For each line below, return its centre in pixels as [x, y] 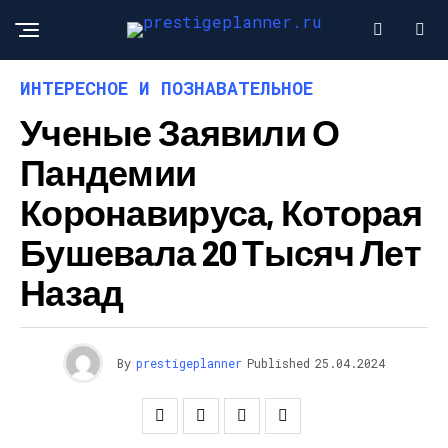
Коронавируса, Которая [221, 211]
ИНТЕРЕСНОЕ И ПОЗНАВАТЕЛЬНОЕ [166, 88]
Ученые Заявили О [180, 131]
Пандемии [108, 171]
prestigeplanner [189, 363]
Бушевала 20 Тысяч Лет [220, 251]
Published [278, 363]
